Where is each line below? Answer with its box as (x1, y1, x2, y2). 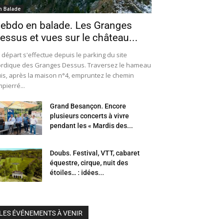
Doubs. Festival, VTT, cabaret (50, 149, 140, 157)
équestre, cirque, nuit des (50, 159, 128, 167)
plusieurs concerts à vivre (50, 112, 129, 120)
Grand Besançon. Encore (50, 102, 126, 110)
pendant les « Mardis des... (50, 122, 133, 130)
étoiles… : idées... (50, 169, 104, 177)
